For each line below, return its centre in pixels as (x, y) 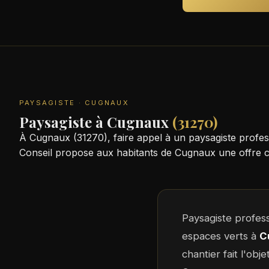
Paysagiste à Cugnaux (96, 122)
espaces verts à (221, 236)
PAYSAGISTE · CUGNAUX (74, 102)
